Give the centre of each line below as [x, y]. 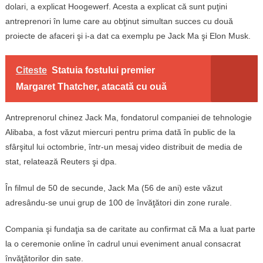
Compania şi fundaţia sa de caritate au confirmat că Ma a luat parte [130, 229]
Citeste [31, 70]
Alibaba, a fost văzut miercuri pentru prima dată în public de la [120, 132]
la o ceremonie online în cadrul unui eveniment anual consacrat [123, 243]
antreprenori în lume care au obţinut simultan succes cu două [119, 21]
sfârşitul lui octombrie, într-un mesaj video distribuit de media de [124, 146]
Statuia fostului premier [103, 70]
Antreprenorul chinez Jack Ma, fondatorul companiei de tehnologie [128, 117]
